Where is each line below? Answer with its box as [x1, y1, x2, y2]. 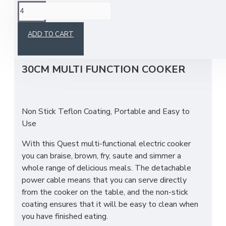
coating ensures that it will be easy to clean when [22, 199, 198, 210]
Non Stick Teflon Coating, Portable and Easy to [22, 106, 190, 117]
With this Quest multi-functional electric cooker [22, 138, 191, 149]
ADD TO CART [28, 29, 74, 39]
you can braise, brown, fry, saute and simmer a [22, 150, 181, 161]
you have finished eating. [22, 211, 108, 222]
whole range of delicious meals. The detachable [22, 162, 191, 174]
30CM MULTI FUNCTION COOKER [22, 63, 185, 76]
